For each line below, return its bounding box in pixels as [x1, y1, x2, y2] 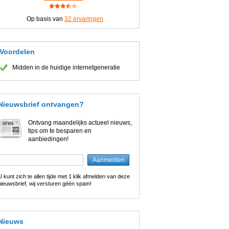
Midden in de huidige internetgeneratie [12, 64, 120, 71]
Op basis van [27, 15, 64, 22]
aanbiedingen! [28, 135, 68, 143]
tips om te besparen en [28, 127, 91, 134]
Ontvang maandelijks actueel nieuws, [28, 119, 132, 126]
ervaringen [72, 15, 103, 22]
